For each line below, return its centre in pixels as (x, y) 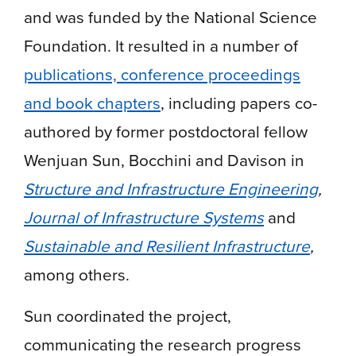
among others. (77, 274)
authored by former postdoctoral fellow (166, 131)
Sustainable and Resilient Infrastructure (167, 246)
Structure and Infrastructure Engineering (171, 188)
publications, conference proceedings (162, 74)
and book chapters (92, 103)
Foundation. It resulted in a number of (161, 45)
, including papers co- (239, 103)
